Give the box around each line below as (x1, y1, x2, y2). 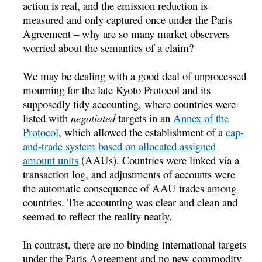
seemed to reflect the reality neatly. (23, 208, 173, 223)
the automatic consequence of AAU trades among (23, 180, 237, 195)
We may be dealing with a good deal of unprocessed (23, 68, 247, 83)
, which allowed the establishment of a (58, 124, 226, 139)
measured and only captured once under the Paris (23, 12, 233, 27)
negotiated (71, 110, 116, 125)
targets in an (115, 110, 174, 125)
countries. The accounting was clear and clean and (23, 194, 238, 209)
